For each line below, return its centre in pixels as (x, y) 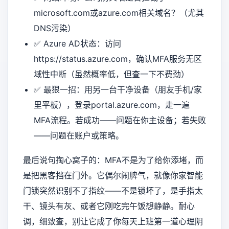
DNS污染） (54, 28)
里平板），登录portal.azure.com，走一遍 (111, 105)
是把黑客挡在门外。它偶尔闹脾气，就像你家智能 (113, 175)
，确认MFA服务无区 (165, 59)
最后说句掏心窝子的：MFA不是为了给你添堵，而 (113, 160)
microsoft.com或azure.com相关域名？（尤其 (119, 13)
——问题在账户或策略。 (78, 136)
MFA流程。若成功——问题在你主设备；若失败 (120, 120)
